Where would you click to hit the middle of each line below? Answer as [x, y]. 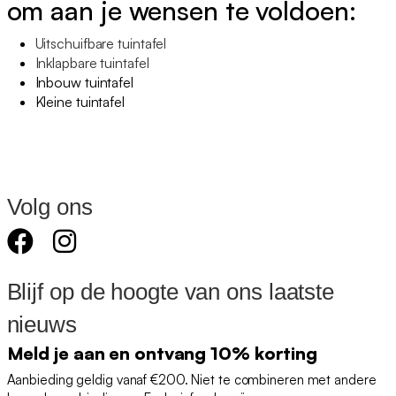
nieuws [42, 324]
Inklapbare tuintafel [92, 62]
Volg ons [49, 206]
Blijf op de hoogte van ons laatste [171, 291]
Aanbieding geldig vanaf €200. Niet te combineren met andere [191, 379]
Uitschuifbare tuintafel [101, 43]
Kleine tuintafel [80, 101]
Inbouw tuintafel [84, 82]
